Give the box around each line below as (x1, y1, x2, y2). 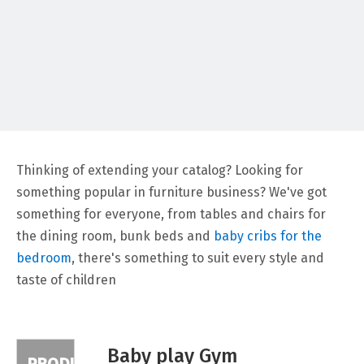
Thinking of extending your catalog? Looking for (16, 162, 303, 178)
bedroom (16, 250, 71, 266)
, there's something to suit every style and (71, 250, 324, 266)
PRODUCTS (16, 138, 180, 179)
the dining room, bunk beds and (16, 228, 214, 244)
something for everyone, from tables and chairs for (16, 206, 326, 222)
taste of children (16, 272, 116, 288)
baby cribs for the (214, 228, 322, 244)
